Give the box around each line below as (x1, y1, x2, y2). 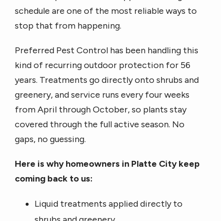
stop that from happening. (15, 20, 121, 31)
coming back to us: (15, 173, 93, 184)
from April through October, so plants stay (15, 104, 186, 115)
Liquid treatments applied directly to (35, 198, 183, 209)
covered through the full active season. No (15, 119, 184, 130)
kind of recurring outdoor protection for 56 (15, 60, 190, 71)
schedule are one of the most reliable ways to (15, 5, 197, 16)
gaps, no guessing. (15, 134, 86, 145)
